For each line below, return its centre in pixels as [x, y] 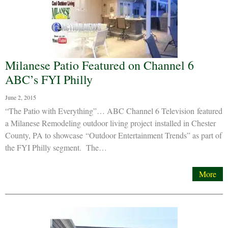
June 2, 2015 [21, 97]
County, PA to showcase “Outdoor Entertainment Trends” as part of [113, 135]
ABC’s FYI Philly [49, 79]
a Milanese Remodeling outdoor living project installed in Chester [110, 123]
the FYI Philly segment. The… [56, 147]
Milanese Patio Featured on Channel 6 [99, 65]
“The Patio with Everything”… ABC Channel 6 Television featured [114, 111]
